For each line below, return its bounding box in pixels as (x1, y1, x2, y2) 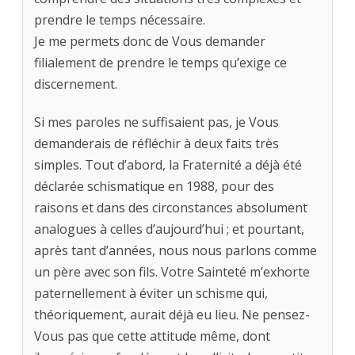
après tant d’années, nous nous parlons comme (34, 242, 317, 260)
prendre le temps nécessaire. (34, 11, 205, 29)
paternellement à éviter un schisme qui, (34, 284, 268, 303)
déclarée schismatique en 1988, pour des (34, 177, 274, 196)
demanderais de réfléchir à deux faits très (34, 135, 279, 153)
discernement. (34, 75, 117, 94)
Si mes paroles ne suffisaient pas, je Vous (34, 113, 279, 132)
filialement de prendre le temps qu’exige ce (34, 54, 287, 72)
